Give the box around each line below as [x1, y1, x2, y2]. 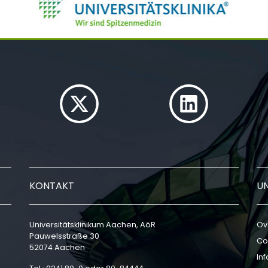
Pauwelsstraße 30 [29, 231, 99, 241]
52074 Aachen [29, 242, 85, 252]
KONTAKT [29, 179, 74, 193]
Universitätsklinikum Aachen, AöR [29, 220, 156, 230]
